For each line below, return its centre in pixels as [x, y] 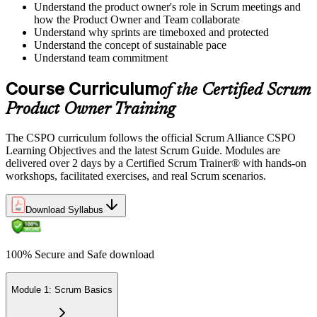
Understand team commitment [101, 57]
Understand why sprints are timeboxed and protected [151, 32]
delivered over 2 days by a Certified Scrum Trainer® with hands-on [156, 163]
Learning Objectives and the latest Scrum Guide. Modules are [143, 151]
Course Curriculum [82, 88]
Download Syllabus [64, 210]
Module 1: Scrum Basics [62, 289]
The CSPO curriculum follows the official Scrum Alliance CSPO [151, 138]
